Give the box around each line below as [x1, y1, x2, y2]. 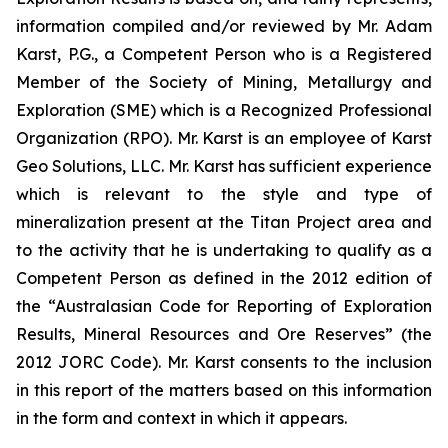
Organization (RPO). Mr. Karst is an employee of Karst [16, 127, 432, 148]
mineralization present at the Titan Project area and [16, 211, 432, 232]
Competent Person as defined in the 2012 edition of [16, 267, 432, 288]
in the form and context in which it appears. [16, 407, 347, 428]
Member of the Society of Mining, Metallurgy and [16, 71, 432, 92]
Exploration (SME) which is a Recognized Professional [16, 99, 432, 120]
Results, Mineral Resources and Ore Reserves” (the [16, 323, 432, 344]
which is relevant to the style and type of [16, 183, 432, 204]
